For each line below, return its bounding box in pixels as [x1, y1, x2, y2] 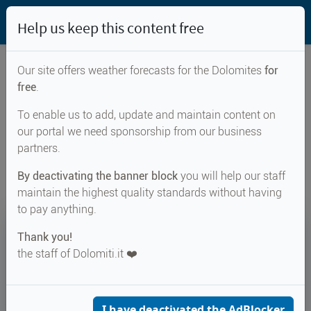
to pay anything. [17, 203, 96, 216]
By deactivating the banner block [17, 169, 178, 183]
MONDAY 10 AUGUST [25, 285, 118, 296]
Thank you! [17, 230, 72, 244]
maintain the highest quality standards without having [17, 186, 282, 199]
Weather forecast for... [85, 92, 226, 109]
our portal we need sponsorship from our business [17, 125, 262, 138]
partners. [17, 142, 60, 155]
